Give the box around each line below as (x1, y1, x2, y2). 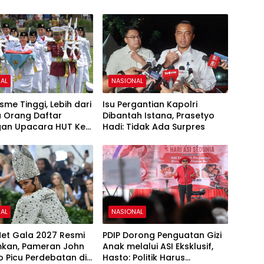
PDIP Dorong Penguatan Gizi (102, 229, 222, 241)
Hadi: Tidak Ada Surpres (102, 120, 205, 133)
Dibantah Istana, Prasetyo (102, 109, 214, 121)
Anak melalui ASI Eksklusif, (102, 240, 213, 252)
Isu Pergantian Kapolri (102, 98, 197, 110)
